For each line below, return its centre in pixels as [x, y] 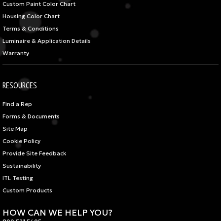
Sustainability [22, 166]
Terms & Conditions [31, 29]
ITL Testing [18, 178]
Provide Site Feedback [34, 154]
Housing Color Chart [31, 17]
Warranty [16, 54]
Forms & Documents [31, 117]
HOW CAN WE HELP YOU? [57, 213]
